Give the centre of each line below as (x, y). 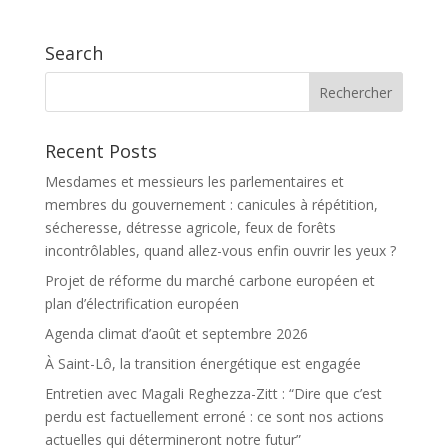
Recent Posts (100, 151)
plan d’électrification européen (141, 304)
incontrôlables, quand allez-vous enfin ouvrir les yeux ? (220, 251)
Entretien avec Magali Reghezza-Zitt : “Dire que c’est (213, 394)
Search (73, 53)
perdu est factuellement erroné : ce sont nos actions (214, 417)
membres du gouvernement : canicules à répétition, (211, 205)
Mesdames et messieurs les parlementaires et (194, 182)
